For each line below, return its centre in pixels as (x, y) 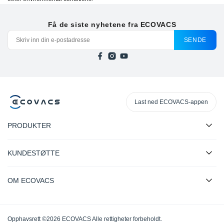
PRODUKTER (29, 126)
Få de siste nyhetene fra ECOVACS (112, 25)
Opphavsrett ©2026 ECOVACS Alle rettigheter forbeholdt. (85, 219)
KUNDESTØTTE (33, 153)
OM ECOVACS (31, 181)
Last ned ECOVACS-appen (171, 102)
